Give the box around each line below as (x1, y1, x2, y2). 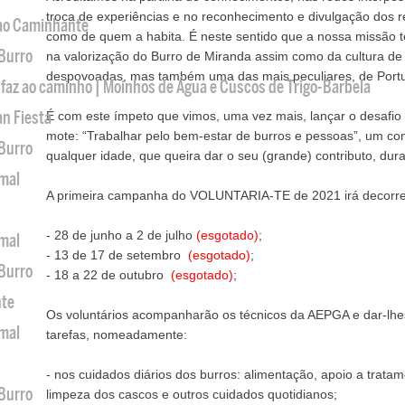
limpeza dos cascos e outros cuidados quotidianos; (46, 387, 337, 401)
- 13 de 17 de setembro (46, 248, 188, 262)
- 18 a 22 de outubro (46, 268, 171, 282)
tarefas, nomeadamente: (46, 327, 187, 342)
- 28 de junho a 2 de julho (46, 228, 196, 242)
